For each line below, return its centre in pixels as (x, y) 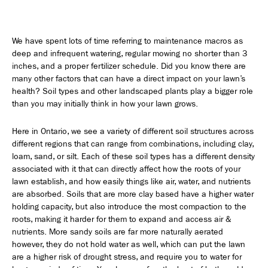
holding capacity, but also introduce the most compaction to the (129, 207)
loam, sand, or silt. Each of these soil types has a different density (133, 157)
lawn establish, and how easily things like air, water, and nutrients (131, 182)
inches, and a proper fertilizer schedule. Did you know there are (129, 66)
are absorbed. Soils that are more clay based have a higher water (133, 194)
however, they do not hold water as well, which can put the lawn (129, 245)
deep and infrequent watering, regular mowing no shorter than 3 (130, 54)
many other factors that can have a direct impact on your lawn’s (129, 79)
